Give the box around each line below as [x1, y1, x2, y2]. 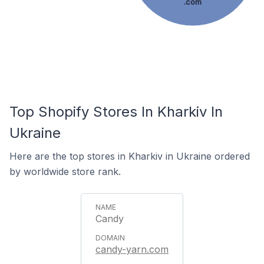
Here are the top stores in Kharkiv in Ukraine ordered [9, 150, 250, 162]
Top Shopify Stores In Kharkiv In [9, 103, 223, 120]
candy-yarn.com [95, 243, 169, 255]
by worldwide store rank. [9, 166, 121, 177]
